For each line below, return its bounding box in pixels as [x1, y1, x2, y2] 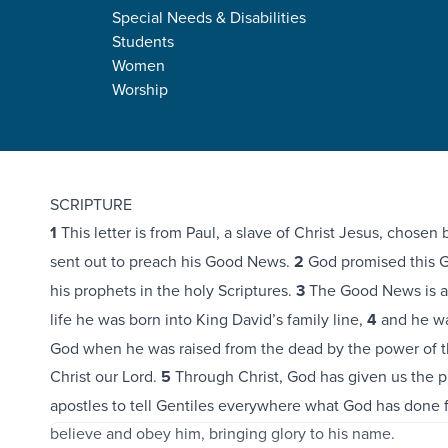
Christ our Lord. [49, 365, 161, 387]
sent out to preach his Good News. [49, 250, 294, 272]
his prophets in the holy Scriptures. [49, 279, 296, 301]
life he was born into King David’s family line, [49, 308, 367, 330]
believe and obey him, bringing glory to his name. [49, 422, 395, 444]
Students [112, 29, 174, 52]
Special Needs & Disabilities [112, 5, 306, 28]
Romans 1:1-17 [23, 89, 273, 142]
